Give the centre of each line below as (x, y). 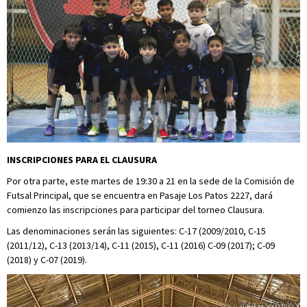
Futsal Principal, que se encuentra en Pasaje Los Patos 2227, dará (140, 195)
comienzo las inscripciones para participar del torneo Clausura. (136, 209)
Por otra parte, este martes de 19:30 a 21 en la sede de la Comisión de (151, 181)
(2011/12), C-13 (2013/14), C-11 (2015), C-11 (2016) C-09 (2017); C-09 (141, 245)
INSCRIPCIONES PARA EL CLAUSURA (82, 159)
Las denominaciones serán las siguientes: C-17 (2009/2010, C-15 (136, 231)
